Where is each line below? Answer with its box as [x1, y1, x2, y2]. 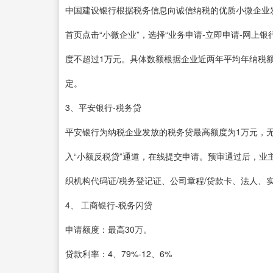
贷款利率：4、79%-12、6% [65, 247, 172, 260]
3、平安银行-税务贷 [65, 101, 141, 113]
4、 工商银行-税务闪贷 [65, 198, 152, 211]
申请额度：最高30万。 [65, 222, 152, 235]
